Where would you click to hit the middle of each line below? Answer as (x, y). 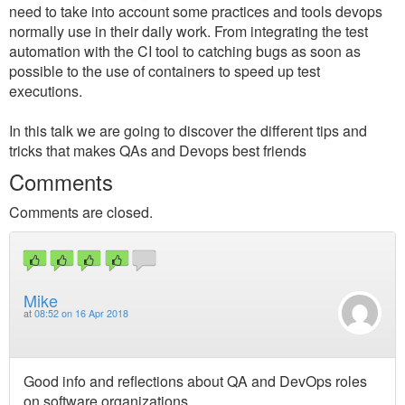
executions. (46, 91)
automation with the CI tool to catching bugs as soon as (185, 51)
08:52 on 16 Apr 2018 (81, 314)
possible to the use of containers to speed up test (165, 71)
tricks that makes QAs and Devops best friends (158, 151)
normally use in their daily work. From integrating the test (188, 31)
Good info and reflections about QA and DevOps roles (195, 381)
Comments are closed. (81, 212)
